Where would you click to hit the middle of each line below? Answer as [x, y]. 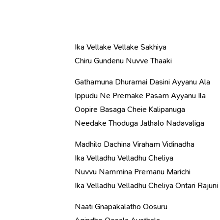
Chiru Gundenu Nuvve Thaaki [123, 61]
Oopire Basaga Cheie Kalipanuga [130, 109]
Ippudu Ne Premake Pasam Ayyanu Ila [140, 96]
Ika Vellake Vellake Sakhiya [121, 47]
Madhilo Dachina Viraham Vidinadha [135, 144]
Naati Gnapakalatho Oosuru [121, 206]
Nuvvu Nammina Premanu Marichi [133, 172]
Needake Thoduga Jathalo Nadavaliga [139, 123]
